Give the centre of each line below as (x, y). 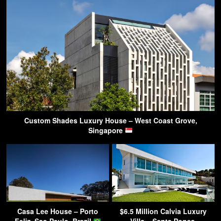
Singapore (107, 130)
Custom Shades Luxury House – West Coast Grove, (110, 120)
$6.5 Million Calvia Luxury (163, 211)
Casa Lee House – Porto (58, 211)
